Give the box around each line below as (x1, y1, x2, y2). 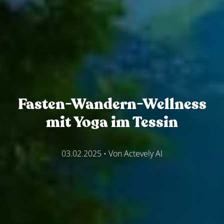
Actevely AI (124, 147, 162, 159)
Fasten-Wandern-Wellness (17, 93, 206, 114)
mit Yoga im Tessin (46, 111, 178, 132)
